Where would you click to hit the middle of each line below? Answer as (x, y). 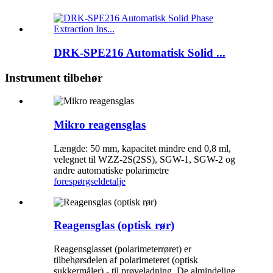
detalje (113, 181)
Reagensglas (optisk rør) (114, 225)
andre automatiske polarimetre (111, 170)
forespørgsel (77, 181)
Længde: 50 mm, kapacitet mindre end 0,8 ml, (142, 148)
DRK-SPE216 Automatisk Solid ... (140, 52)
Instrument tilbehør (54, 77)
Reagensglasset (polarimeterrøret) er (122, 249)
